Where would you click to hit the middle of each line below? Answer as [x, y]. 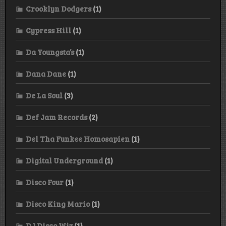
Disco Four [45, 182]
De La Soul [44, 95]
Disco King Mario [58, 204]
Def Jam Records [56, 117]
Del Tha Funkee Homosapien [78, 138]
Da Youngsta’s [50, 52]
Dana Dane [46, 73]
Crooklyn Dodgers [59, 8]
